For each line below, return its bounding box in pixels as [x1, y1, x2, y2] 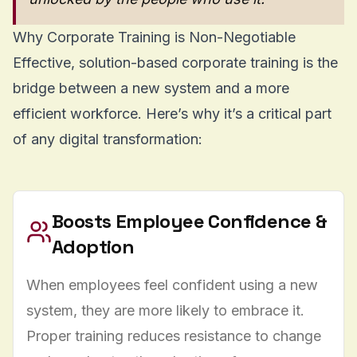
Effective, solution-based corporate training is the [13, 53, 338, 71]
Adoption [52, 233, 135, 259]
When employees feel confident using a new [26, 276, 318, 293]
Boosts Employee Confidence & [52, 208, 328, 233]
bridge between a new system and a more [13, 79, 289, 96]
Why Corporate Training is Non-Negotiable [13, 28, 296, 45]
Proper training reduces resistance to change [26, 327, 321, 344]
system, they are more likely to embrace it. [26, 301, 304, 319]
